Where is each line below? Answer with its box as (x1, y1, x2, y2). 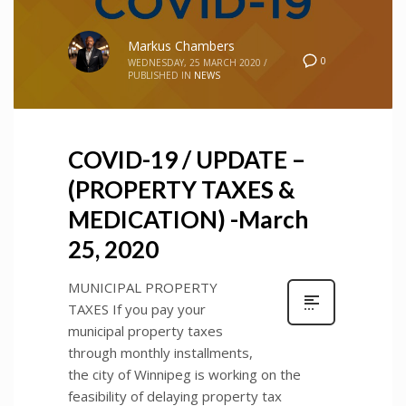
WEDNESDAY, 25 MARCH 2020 (128, 55, 261, 69)
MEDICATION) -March (68, 204, 308, 234)
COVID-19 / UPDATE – (68, 144, 305, 174)
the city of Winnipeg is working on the (68, 364, 301, 383)
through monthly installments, (68, 343, 253, 362)
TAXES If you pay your (68, 299, 206, 318)
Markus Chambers (128, 36, 235, 54)
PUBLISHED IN (128, 68, 191, 82)
